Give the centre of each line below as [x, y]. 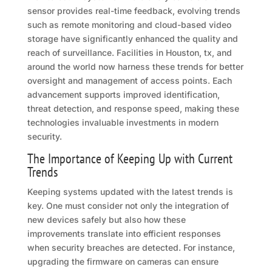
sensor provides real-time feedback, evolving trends [134, 11]
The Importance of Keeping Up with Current [130, 159]
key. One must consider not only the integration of [128, 206]
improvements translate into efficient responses [124, 234]
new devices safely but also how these [106, 220]
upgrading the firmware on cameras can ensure [123, 262]
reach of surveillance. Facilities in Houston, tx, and [129, 53]
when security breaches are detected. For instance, [131, 248]
